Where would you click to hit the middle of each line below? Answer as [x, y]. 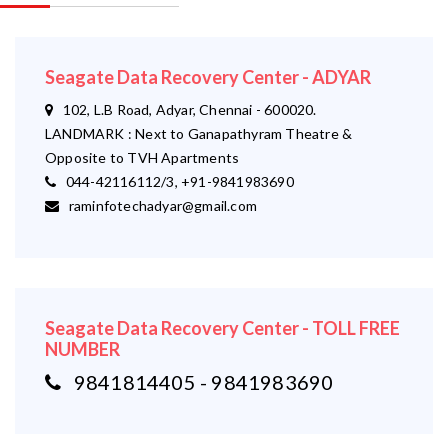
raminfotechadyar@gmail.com [158, 205]
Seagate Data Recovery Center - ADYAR [208, 76]
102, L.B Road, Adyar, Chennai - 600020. [185, 109]
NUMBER [82, 348]
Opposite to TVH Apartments [142, 157]
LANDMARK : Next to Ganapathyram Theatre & [199, 133]
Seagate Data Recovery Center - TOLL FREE [222, 327]
